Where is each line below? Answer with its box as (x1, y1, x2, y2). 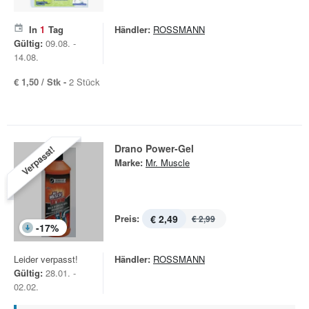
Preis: (114, 212, 139, 225)
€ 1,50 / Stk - (14, 75, 69, 88)
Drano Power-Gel (114, 141, 194, 155)
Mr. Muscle (146, 156, 190, 169)
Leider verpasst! (14, 252, 78, 266)
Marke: (114, 156, 143, 169)
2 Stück (69, 75, 100, 88)
